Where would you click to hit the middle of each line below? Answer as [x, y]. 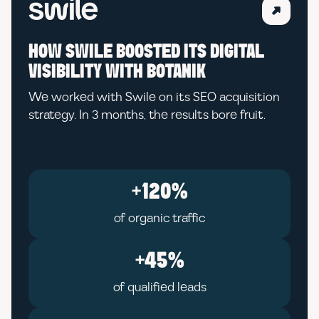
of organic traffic [159, 218]
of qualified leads [159, 287]
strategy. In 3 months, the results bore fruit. [147, 115]
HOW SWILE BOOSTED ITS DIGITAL [146, 52]
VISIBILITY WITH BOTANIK [117, 72]
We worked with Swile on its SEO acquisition [154, 97]
